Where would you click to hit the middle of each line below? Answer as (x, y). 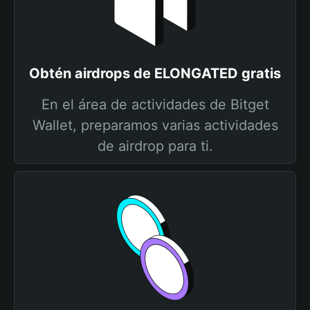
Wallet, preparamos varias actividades (155, 125)
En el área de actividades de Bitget (155, 104)
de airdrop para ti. (155, 146)
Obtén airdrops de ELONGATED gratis (155, 73)
